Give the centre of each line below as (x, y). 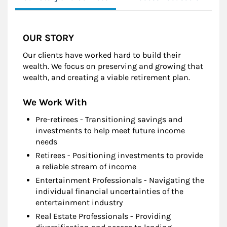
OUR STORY (48, 38)
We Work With (55, 103)
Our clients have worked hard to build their (102, 55)
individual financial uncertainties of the (109, 192)
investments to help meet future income (110, 131)
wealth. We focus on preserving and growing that (113, 66)
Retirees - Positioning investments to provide (119, 156)
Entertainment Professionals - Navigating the (120, 180)
